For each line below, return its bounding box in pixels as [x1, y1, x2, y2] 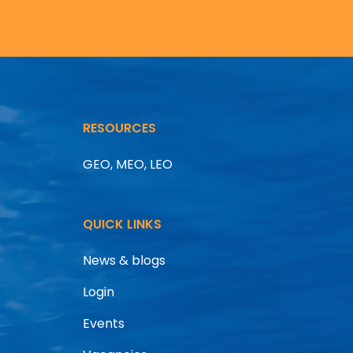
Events [82, 314, 124, 333]
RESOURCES [82, 118, 156, 137]
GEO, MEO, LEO [82, 154, 173, 173]
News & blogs [82, 251, 165, 269]
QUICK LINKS [82, 214, 162, 233]
